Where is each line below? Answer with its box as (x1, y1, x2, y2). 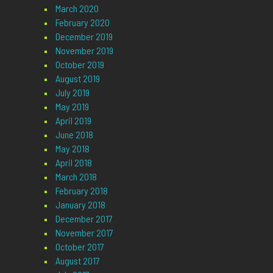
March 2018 (55, 171, 97, 183)
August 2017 (55, 255, 100, 267)
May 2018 (55, 143, 90, 155)
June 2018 (55, 129, 93, 141)
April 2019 (55, 115, 91, 127)
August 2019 (55, 73, 100, 85)
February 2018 (55, 185, 108, 197)
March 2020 (55, 2, 99, 15)
